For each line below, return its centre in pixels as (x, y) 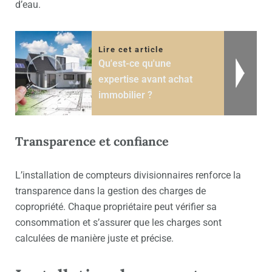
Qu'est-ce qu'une (134, 64)
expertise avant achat (145, 80)
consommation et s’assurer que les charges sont (118, 223)
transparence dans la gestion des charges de (110, 191)
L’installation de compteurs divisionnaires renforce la (128, 175)
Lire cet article (131, 50)
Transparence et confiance (92, 141)
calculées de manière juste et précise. (94, 239)
